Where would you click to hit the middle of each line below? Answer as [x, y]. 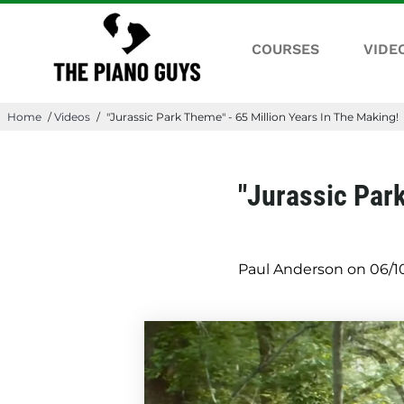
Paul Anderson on [304, 270]
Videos [72, 117]
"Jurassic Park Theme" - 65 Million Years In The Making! [252, 117]
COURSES [285, 49]
